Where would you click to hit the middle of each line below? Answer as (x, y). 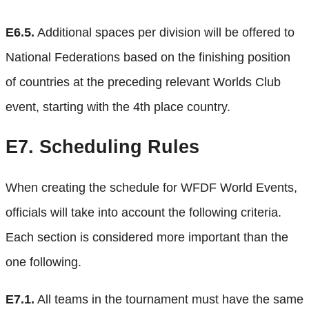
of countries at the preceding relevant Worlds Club (143, 82)
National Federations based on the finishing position (148, 57)
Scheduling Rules (117, 147)
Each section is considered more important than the (147, 237)
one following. (43, 262)
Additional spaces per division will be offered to (165, 32)
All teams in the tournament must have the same (169, 299)
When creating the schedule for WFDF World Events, (151, 187)
